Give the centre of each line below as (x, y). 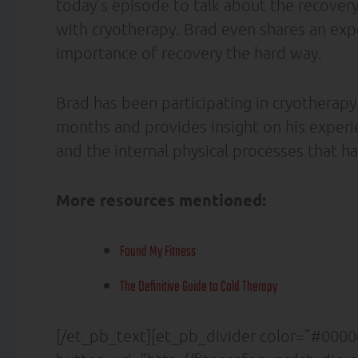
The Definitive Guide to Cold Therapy (199, 287)
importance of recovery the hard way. (189, 52)
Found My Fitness (158, 252)
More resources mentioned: (161, 199)
